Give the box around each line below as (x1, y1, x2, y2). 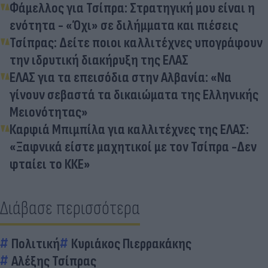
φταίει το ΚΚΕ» (10, 155, 90, 173)
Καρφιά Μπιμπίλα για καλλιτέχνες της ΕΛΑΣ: (10, 120, 249, 138)
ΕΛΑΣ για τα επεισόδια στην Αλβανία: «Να (10, 68, 232, 86)
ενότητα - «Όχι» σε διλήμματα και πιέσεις (10, 16, 238, 34)
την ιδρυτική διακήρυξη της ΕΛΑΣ (10, 51, 188, 69)
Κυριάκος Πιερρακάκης (71, 234, 191, 252)
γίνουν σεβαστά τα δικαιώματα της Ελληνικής (10, 86, 258, 103)
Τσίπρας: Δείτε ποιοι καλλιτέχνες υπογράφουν (10, 33, 263, 51)
